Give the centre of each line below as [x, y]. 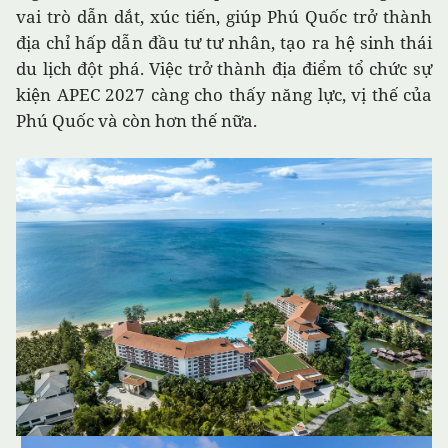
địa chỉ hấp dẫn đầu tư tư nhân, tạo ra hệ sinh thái [224, 43]
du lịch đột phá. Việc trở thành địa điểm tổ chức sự [224, 69]
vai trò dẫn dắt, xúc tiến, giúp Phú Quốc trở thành [224, 17]
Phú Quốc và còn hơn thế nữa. [136, 121]
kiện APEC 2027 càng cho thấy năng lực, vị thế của [224, 95]
